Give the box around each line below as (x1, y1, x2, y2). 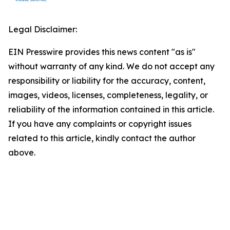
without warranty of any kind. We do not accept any (8, 61, 215, 71)
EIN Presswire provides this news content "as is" (8, 47, 196, 57)
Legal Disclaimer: (8, 24, 77, 34)
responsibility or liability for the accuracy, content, (8, 75, 205, 86)
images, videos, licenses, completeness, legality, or (8, 90, 208, 100)
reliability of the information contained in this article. (8, 104, 214, 114)
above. (8, 147, 35, 158)
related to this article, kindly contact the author (8, 133, 196, 143)
